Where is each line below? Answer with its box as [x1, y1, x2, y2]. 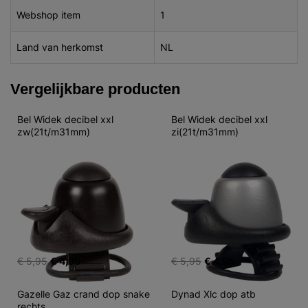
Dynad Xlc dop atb [171, 288, 256, 300]
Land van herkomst [16, 41, 103, 53]
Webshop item [16, 9, 80, 21]
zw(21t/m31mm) [17, 126, 90, 137]
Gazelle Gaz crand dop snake [17, 288, 153, 300]
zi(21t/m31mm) [171, 126, 239, 137]
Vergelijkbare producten [10, 80, 180, 98]
